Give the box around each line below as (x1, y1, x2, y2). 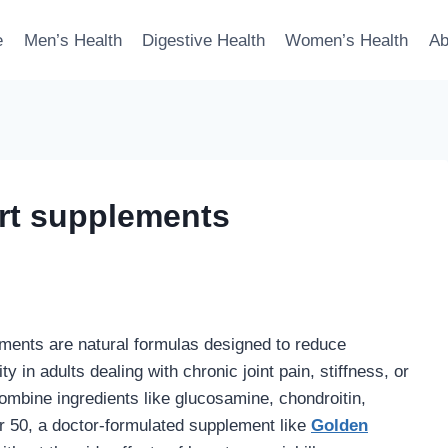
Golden (311, 416, 368, 435)
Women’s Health (285, 30, 409, 50)
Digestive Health (142, 30, 265, 50)
